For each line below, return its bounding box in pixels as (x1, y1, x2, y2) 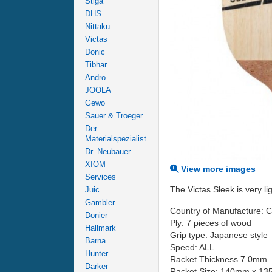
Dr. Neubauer (85, 147, 131, 156)
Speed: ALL (170, 242, 214, 252)
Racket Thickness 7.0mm (170, 254, 267, 264)
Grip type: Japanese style (170, 229, 268, 240)
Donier (85, 211, 107, 220)
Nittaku (85, 22, 110, 31)
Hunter (85, 249, 108, 258)
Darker (85, 262, 108, 271)
